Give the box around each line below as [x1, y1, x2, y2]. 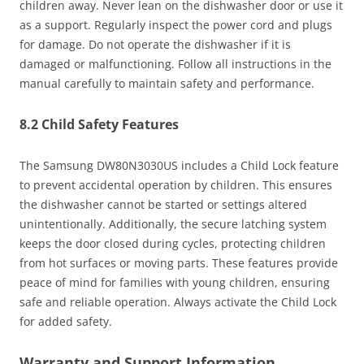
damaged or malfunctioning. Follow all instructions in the [19, 56, 331, 72]
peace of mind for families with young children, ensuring [19, 275, 330, 291]
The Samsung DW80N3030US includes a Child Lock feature [19, 158, 339, 174]
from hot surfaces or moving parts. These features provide [19, 255, 338, 271]
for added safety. [19, 314, 112, 330]
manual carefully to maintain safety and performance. [19, 76, 314, 92]
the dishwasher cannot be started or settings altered [19, 197, 307, 213]
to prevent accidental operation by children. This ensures [19, 177, 332, 193]
